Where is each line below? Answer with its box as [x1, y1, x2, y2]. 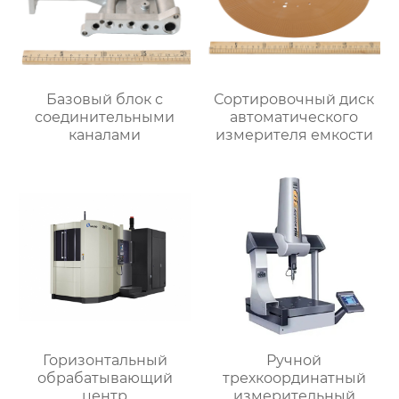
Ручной [266, 351, 322, 369]
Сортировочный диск [214, 91, 375, 109]
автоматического [230, 109, 359, 126]
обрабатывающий [37, 369, 173, 387]
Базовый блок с [46, 91, 164, 109]
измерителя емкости [215, 126, 373, 144]
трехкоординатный [222, 369, 366, 387]
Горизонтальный [42, 351, 167, 369]
